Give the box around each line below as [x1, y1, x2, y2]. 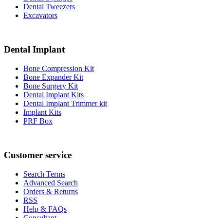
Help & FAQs [23, 204, 67, 213]
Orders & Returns [23, 187, 78, 196]
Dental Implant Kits [23, 91, 84, 99]
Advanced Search [23, 178, 78, 187]
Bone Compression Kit [23, 64, 94, 73]
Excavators [23, 11, 57, 20]
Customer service [4, 150, 72, 161]
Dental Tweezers [23, 2, 75, 11]
